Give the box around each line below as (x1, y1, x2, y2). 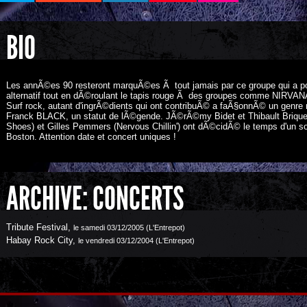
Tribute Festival (6, 222, 68, 232)
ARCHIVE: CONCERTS (6, 179, 184, 218)
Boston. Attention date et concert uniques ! (6, 132, 176, 142)
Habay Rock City (6, 235, 73, 245)
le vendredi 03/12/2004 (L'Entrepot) (78, 236, 195, 245)
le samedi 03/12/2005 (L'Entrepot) (73, 223, 185, 232)
